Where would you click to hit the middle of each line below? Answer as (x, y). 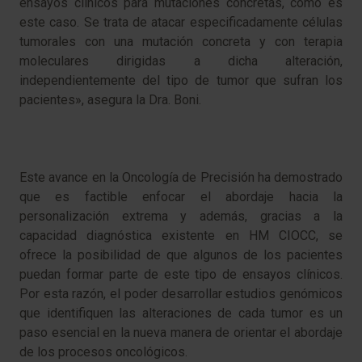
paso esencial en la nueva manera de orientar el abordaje (181, 333)
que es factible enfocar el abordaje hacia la (181, 197)
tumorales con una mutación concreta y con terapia (181, 42)
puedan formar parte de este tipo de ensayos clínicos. (181, 275)
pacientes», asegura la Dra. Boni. (110, 100)
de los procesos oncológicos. (103, 352)
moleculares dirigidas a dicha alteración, (181, 61)
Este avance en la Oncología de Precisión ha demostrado (181, 178)
